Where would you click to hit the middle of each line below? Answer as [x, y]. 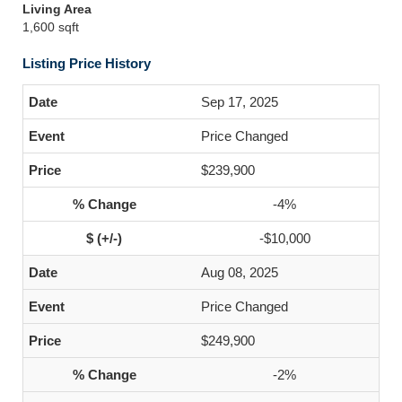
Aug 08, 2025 [240, 272]
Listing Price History [87, 63]
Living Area [57, 9]
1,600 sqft [51, 27]
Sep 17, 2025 [240, 102]
